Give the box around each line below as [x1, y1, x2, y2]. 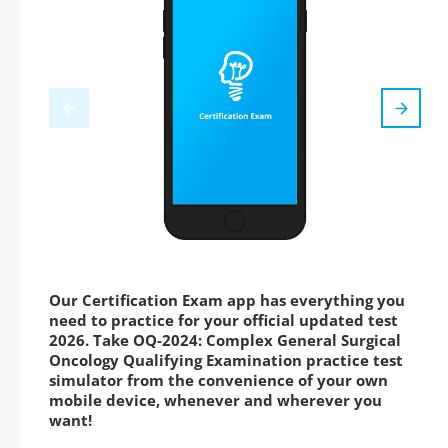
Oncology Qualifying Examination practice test [49, 350, 403, 371]
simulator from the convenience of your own [49, 370, 388, 391]
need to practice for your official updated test [49, 310, 398, 331]
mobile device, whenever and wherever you [49, 390, 382, 411]
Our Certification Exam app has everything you [49, 290, 405, 311]
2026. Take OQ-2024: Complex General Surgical [49, 330, 401, 351]
